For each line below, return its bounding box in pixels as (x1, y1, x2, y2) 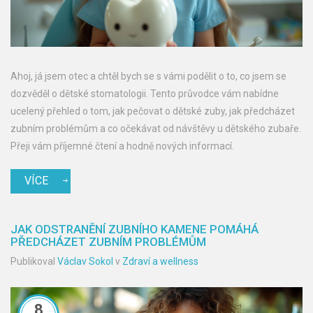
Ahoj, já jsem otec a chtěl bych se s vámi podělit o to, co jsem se (10, 71, 286, 82)
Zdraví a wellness (122, 256, 198, 268)
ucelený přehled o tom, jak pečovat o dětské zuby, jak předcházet (10, 105, 295, 117)
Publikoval (10, 256, 57, 268)
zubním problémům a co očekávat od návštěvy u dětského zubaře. (10, 123, 301, 135)
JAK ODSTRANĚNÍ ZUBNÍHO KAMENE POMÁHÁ (10, 222, 259, 237)
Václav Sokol (57, 256, 113, 268)
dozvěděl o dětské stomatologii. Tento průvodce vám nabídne (10, 88, 279, 100)
